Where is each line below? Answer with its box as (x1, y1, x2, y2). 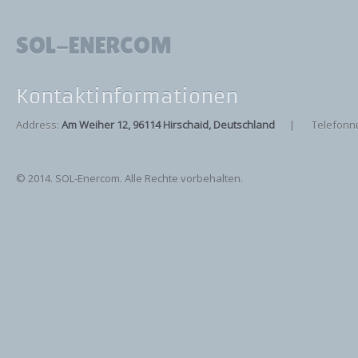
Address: (16, 117, 62, 133)
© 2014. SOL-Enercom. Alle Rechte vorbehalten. (16, 171, 243, 186)
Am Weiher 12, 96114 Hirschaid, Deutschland (62, 117, 275, 133)
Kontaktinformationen (16, 85, 238, 109)
